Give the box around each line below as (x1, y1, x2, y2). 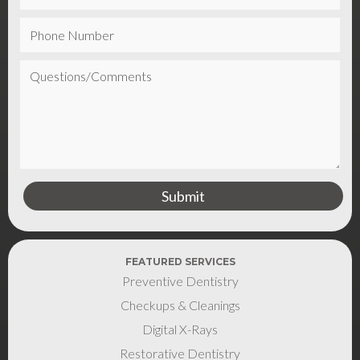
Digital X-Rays (142, 321, 218, 337)
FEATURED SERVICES (125, 255, 235, 268)
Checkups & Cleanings (120, 297, 240, 313)
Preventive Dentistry (121, 272, 239, 288)
